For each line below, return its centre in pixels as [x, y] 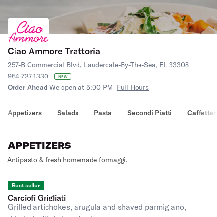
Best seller [26, 185]
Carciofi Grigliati [37, 198]
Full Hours [133, 87]
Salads [68, 113]
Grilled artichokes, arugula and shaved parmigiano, [97, 207]
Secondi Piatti [150, 113]
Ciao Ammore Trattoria [54, 51]
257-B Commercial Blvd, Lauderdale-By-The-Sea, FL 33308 [98, 65]
